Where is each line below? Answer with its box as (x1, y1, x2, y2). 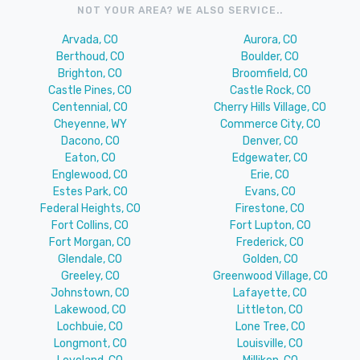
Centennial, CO (52, 100, 128, 115)
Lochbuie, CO (57, 320, 123, 334)
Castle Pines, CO (48, 84, 132, 98)
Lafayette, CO (233, 286, 307, 301)
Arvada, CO (62, 33, 118, 47)
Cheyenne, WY (53, 117, 127, 132)
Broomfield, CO (232, 67, 308, 81)
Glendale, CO (58, 252, 122, 267)
